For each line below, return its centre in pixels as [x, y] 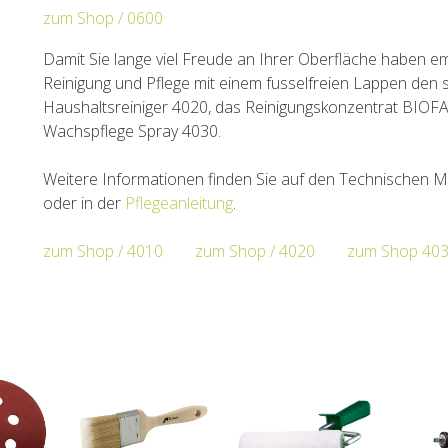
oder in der [83, 203]
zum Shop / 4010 [102, 251]
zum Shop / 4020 [254, 251]
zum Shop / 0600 [102, 18]
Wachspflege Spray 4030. [133, 131]
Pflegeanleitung [178, 203]
